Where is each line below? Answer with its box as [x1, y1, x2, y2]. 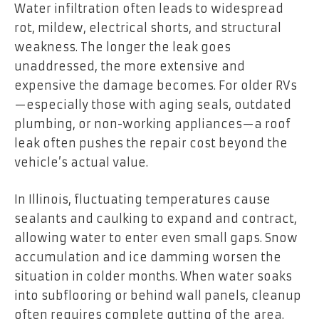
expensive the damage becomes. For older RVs [14, 78, 297, 93]
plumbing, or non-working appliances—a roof [14, 117, 291, 132]
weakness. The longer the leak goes [14, 40, 231, 55]
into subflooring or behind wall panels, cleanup [14, 288, 301, 303]
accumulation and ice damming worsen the [14, 249, 281, 264]
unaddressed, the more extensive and [14, 59, 245, 74]
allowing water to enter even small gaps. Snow [14, 230, 298, 245]
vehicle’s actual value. [14, 155, 148, 170]
